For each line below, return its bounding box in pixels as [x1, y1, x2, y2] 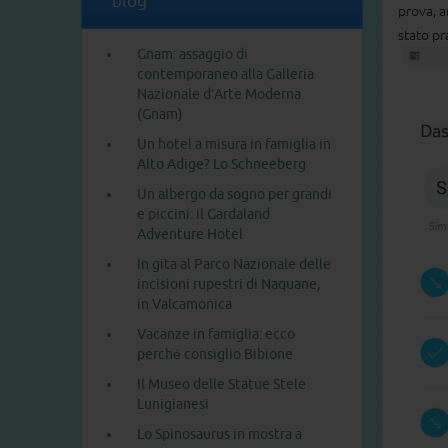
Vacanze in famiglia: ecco [137, 326, 295, 343]
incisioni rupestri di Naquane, [137, 276, 320, 293]
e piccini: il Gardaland [137, 206, 270, 223]
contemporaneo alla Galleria [137, 66, 314, 83]
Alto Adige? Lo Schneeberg [137, 156, 306, 173]
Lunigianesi [137, 396, 209, 413]
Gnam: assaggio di [137, 46, 248, 63]
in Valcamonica [137, 296, 232, 313]
